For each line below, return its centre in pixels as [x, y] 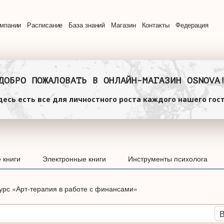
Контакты [155, 25]
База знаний [87, 25]
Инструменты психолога [168, 158]
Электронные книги [74, 158]
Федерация [192, 25]
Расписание [45, 25]
